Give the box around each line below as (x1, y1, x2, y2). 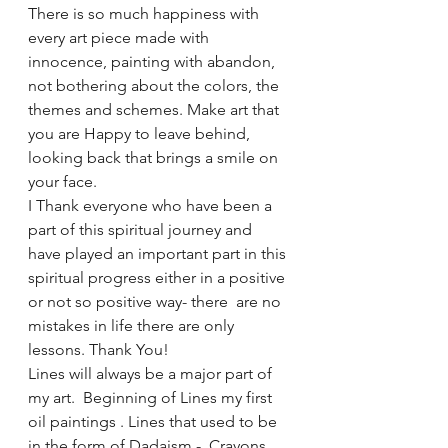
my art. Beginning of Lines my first (28, 388, 276, 407)
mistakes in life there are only (28, 316, 238, 335)
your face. (28, 172, 101, 191)
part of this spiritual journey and (28, 220, 256, 239)
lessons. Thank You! (28, 340, 169, 359)
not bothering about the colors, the (28, 76, 283, 95)
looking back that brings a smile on (28, 148, 282, 167)
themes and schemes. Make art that (28, 100, 283, 119)
